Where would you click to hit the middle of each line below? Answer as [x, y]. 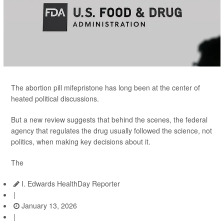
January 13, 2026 [48, 206]
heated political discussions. [55, 99]
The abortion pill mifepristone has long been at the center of [105, 88]
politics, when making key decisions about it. [81, 142]
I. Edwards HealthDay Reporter [70, 184]
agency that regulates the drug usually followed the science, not [111, 131]
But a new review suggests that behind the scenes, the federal [109, 120]
